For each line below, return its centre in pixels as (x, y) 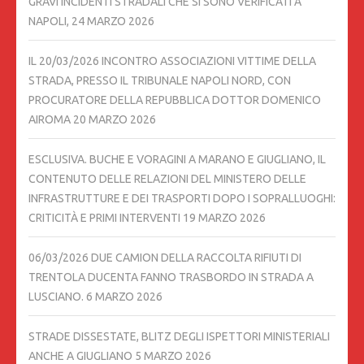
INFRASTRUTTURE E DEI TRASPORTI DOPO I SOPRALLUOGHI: (182, 198)
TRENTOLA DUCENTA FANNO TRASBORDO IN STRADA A (171, 277)
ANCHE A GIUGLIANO (80, 355)
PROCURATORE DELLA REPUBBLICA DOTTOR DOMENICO (175, 100)
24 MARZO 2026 (113, 21)
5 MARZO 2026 (173, 355)
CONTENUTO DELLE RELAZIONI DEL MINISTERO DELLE (167, 178)
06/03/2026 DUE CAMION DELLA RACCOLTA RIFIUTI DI (165, 257)
